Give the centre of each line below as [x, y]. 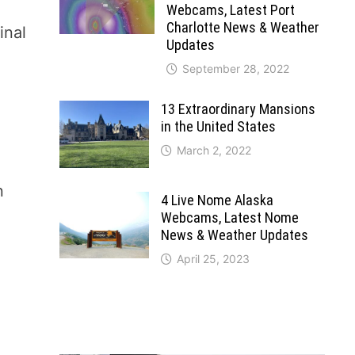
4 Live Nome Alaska [217, 200]
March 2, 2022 [214, 150]
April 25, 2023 [213, 258]
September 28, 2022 [235, 68]
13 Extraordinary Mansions [238, 109]
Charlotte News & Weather [242, 27]
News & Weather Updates [234, 235]
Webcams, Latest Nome [229, 217]
